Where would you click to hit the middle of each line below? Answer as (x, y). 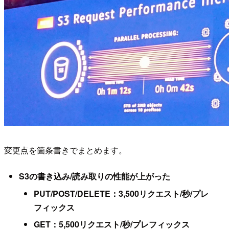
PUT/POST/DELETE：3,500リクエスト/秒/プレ (121, 193)
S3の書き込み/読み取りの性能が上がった (94, 176)
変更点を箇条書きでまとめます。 (65, 150)
